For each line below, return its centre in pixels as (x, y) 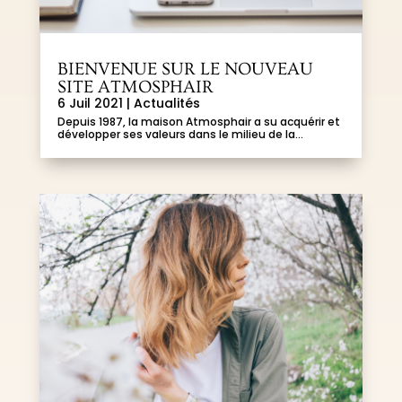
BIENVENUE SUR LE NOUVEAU (185, 70)
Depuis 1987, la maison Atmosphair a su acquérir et (198, 122)
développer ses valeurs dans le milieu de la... (180, 135)
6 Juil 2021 (90, 104)
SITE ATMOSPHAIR (135, 87)
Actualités (166, 104)
